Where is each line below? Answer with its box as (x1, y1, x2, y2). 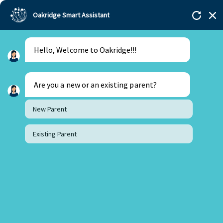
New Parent (33, 105, 67, 113)
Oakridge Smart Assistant (33, 10, 110, 19)
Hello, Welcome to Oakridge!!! (34, 45, 138, 55)
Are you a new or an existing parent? (34, 80, 157, 90)
